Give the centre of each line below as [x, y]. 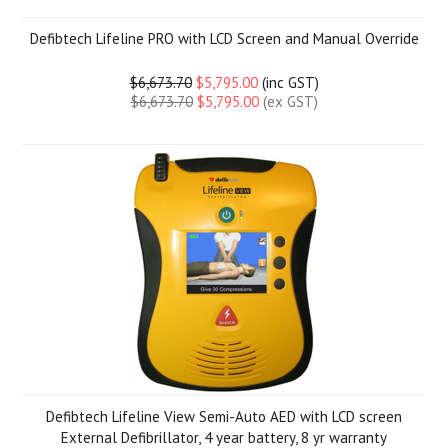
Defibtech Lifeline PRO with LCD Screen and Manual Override [224, 38]
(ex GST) [288, 101]
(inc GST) [288, 82]
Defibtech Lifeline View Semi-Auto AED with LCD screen [224, 416]
